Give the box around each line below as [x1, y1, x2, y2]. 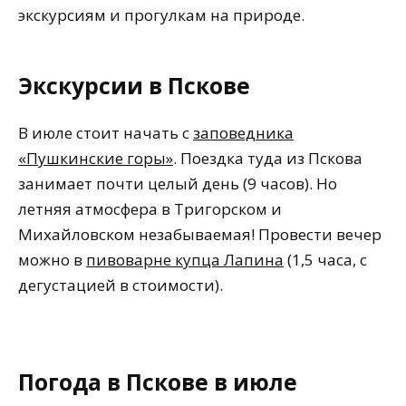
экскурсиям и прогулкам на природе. [18, 4, 304, 25]
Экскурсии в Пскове [18, 70, 250, 101]
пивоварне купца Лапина [86, 249, 284, 271]
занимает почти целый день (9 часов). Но [18, 173, 337, 195]
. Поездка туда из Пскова [173, 148, 362, 169]
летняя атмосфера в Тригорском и [18, 198, 282, 220]
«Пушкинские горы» [18, 148, 173, 169]
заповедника [193, 122, 294, 144]
